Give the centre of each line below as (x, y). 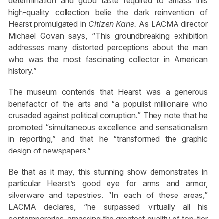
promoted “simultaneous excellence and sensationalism (108, 127)
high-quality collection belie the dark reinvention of (108, 12)
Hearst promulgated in (48, 24)
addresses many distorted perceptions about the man (108, 47)
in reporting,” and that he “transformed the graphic (108, 139)
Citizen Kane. (113, 24)
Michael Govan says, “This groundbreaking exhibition (108, 35)
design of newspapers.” (49, 150)
